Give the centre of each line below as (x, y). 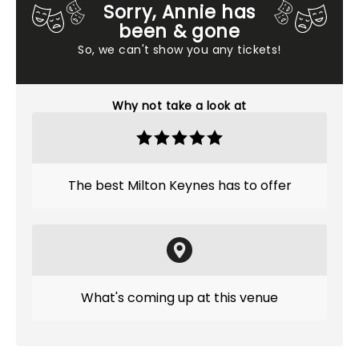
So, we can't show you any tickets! (179, 50)
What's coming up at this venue (179, 298)
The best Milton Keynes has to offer (179, 186)
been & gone (179, 31)
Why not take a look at (179, 106)
